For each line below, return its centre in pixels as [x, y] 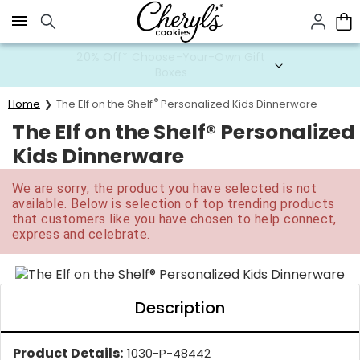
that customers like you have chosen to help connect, [174, 219]
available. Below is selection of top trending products [174, 204]
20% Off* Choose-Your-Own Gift [171, 57]
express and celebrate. [81, 234]
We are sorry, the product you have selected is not [165, 188]
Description [180, 308]
